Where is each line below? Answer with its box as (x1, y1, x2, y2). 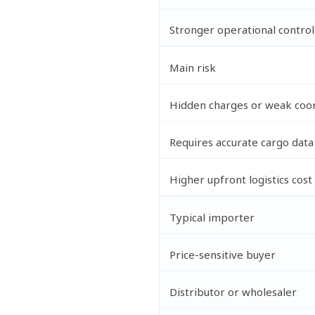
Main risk (169, 60, 216, 75)
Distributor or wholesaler (169, 284, 297, 299)
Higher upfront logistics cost (169, 172, 312, 186)
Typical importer (169, 210, 255, 224)
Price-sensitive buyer (169, 247, 276, 262)
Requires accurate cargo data (169, 134, 314, 149)
